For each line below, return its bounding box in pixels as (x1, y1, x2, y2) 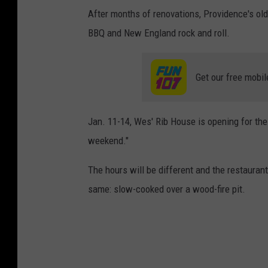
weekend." (88, 135, 129, 147)
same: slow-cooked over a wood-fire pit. (88, 183, 245, 196)
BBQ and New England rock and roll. (88, 27, 230, 39)
